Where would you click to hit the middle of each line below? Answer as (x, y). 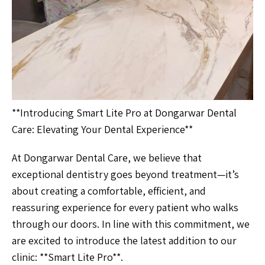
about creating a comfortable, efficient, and (109, 191)
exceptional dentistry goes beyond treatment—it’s (125, 174)
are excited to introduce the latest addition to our (124, 241)
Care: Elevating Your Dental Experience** (102, 130)
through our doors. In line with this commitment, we (131, 224)
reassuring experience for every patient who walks (125, 208)
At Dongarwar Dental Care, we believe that (107, 158)
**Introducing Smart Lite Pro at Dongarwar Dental (124, 113)
